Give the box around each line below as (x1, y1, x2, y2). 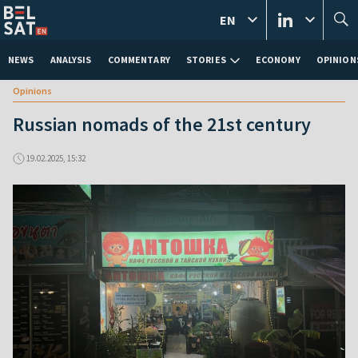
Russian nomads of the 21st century (13, 112, 311, 137)
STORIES (185, 54, 226, 66)
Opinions (13, 85, 52, 97)
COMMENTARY (107, 54, 170, 66)
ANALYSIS (50, 54, 92, 66)
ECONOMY (255, 54, 300, 66)
